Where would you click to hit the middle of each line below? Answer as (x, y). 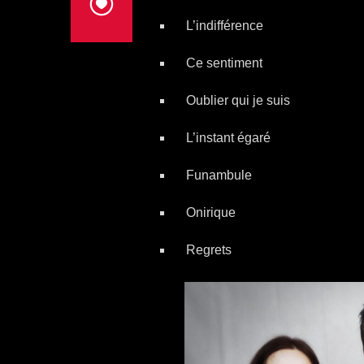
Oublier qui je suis (238, 100)
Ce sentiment (224, 63)
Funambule (219, 175)
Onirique (210, 212)
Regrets (208, 249)
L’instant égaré (228, 137)
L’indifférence (224, 25)
